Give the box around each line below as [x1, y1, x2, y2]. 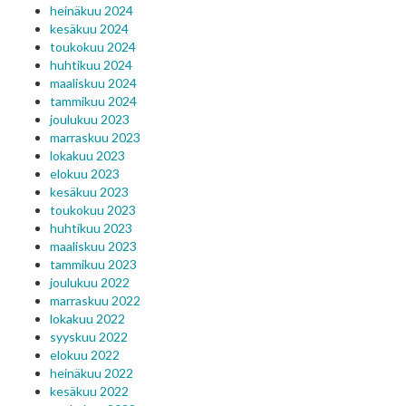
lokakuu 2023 [50, 148, 125, 163]
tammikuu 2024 [50, 93, 137, 109]
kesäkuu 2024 [50, 21, 129, 36]
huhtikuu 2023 [50, 220, 132, 236]
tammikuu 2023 [50, 256, 137, 272]
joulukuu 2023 [50, 111, 130, 127]
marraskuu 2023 [50, 130, 140, 145]
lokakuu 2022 [50, 311, 125, 326]
